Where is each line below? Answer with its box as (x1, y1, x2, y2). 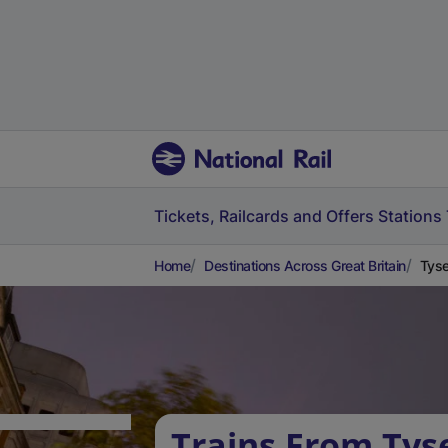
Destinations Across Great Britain (204, 257, 406, 274)
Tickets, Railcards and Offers (154, 206, 374, 226)
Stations (378, 206, 442, 226)
